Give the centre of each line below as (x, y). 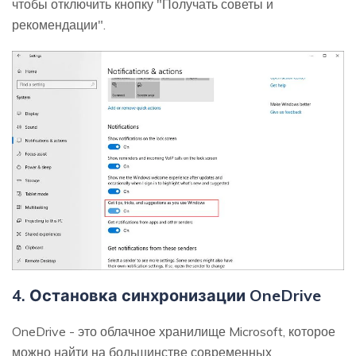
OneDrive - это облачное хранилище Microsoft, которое (174, 331)
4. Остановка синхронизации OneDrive (166, 295)
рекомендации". (59, 24)
